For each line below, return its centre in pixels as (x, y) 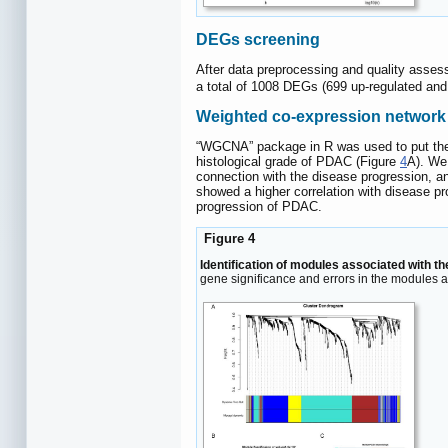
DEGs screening (258, 39)
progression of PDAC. (259, 206)
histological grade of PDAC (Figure (298, 161)
